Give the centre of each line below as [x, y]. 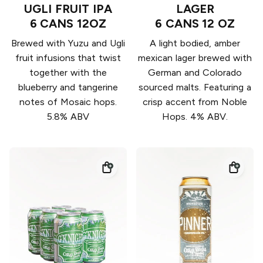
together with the [68, 73]
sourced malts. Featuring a [195, 87]
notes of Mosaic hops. [68, 102]
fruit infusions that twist [68, 58]
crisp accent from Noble [195, 102]
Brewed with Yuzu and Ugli [68, 43]
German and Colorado [195, 73]
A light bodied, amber [195, 43]
